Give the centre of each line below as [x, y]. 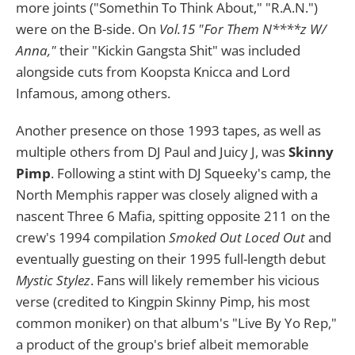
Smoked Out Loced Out [237, 237]
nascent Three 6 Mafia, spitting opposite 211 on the [173, 216]
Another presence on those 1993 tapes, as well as [168, 130]
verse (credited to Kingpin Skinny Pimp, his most [163, 301]
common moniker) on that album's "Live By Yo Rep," [176, 323]
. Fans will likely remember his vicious [205, 280]
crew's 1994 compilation [92, 237]
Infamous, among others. [93, 93]
